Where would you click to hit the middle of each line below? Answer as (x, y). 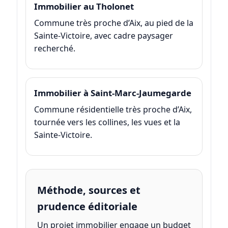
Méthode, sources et (89, 190)
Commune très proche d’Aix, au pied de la (113, 23)
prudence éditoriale (87, 207)
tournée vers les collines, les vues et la (107, 122)
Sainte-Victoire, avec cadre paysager (103, 35)
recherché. (54, 48)
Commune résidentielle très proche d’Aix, (113, 110)
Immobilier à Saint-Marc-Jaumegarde (112, 93)
